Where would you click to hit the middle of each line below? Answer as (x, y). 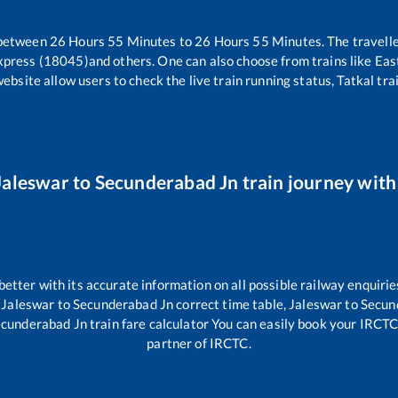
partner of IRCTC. (199, 343)
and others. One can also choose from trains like (230, 60)
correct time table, (231, 304)
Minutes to (159, 40)
